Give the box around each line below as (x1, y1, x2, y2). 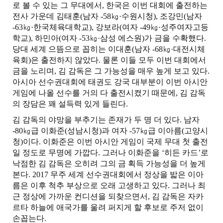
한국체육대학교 (33, 23, 89, 31)
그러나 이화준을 (102, 148, 162, 157)
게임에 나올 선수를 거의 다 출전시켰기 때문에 (12, 89, 176, 97)
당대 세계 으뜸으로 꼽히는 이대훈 (12, 45, 132, 53)
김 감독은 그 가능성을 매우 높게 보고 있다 (58, 67, 208, 75)
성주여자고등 (161, 23, 209, 31)
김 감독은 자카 (152, 192, 204, 201)
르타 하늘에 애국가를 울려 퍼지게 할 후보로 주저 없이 (12, 203, 204, 212)
